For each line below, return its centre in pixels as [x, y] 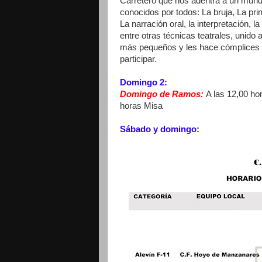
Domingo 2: [144, 83]
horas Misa [141, 106]
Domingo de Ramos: [163, 94]
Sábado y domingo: [160, 130]
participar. [138, 59]
